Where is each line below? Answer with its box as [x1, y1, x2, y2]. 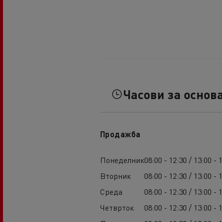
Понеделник [100, 154, 144, 165]
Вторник [100, 170, 131, 181]
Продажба [100, 128, 141, 139]
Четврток [100, 202, 134, 213]
